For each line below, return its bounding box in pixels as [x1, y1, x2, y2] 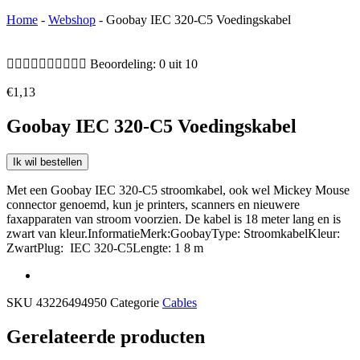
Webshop [48, 13, 96, 27]
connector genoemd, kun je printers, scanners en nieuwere [6, 197, 300, 211]
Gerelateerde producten [6, 325, 205, 347]
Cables [162, 295, 197, 309]
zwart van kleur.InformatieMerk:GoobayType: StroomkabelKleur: [6, 226, 340, 240]
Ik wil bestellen [13, 155, 82, 168]
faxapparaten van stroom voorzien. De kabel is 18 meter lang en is [6, 211, 341, 226]
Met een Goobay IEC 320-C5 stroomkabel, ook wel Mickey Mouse [6, 182, 350, 197]
